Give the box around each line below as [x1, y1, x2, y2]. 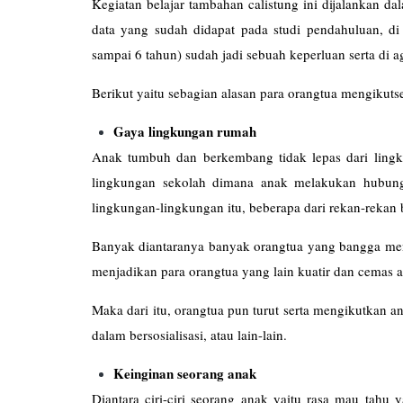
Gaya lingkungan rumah [113, 121, 256, 141]
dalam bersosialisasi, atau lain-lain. [92, 325, 287, 344]
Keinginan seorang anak [113, 363, 256, 383]
